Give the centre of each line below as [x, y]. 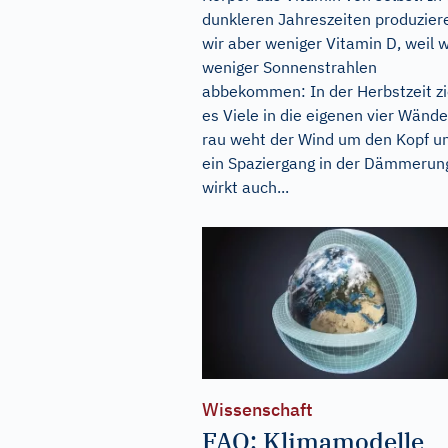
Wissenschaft [257, 410]
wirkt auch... [245, 186]
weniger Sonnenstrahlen [289, 66]
